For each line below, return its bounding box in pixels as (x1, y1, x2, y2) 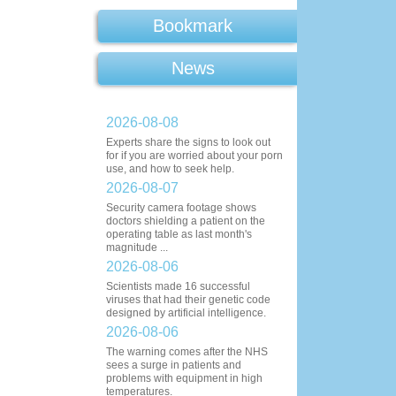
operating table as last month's (106, 228, 252, 240)
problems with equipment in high (106, 372, 263, 385)
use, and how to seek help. (106, 163, 234, 175)
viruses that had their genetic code (106, 293, 270, 306)
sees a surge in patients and (106, 359, 241, 371)
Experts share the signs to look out (106, 136, 270, 148)
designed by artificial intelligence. (106, 307, 266, 319)
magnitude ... (106, 241, 168, 254)
